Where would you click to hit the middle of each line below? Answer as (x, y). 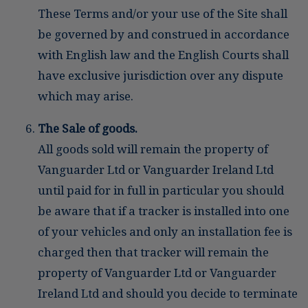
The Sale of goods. (88, 128)
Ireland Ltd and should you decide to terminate (168, 293)
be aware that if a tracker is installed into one (164, 211)
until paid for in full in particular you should (161, 190)
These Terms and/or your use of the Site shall (163, 13)
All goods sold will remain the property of (153, 149)
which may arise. (86, 96)
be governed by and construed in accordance (164, 34)
